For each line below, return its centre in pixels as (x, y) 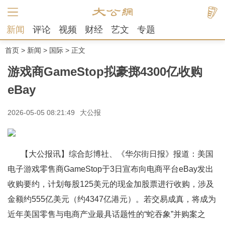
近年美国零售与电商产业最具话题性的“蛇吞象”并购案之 (106, 214)
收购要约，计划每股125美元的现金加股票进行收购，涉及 (111, 184)
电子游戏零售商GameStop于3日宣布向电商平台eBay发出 (110, 169)
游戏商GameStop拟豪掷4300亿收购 (105, 72)
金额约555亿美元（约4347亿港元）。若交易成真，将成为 (112, 199)
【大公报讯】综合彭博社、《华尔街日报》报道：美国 (117, 154)
